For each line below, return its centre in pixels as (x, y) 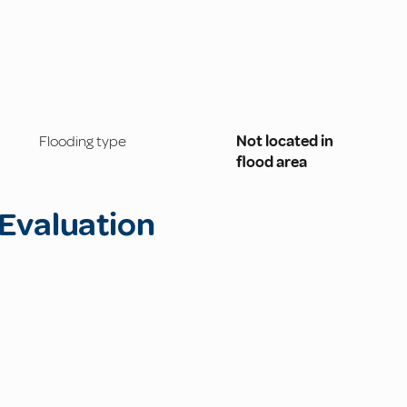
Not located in (285, 142)
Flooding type (82, 142)
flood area (272, 163)
